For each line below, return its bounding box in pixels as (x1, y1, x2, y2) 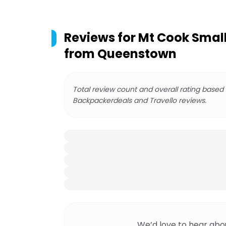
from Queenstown (64, 45, 177, 62)
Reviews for (64, 29, 138, 46)
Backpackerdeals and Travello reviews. (73, 95, 206, 105)
